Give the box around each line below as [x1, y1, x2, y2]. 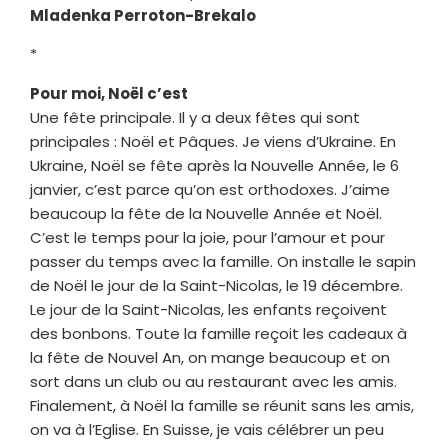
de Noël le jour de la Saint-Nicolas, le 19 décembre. [30, 274, 403, 296]
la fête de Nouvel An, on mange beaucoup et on [30, 346, 390, 368]
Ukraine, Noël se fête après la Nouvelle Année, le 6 [30, 154, 399, 176]
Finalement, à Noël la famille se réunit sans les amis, [30, 394, 414, 416]
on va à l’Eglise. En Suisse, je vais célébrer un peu [30, 418, 384, 440]
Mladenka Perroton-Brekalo [30, 4, 256, 26]
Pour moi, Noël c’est [30, 82, 188, 104]
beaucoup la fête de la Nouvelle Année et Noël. [30, 202, 382, 224]
